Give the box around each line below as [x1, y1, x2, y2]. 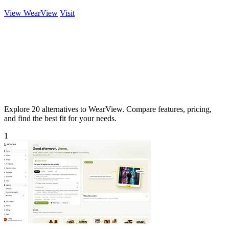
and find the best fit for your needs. [4, 113, 117, 123]
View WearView [4, 8, 58, 17]
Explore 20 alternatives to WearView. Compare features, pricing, [4, 104, 212, 113]
